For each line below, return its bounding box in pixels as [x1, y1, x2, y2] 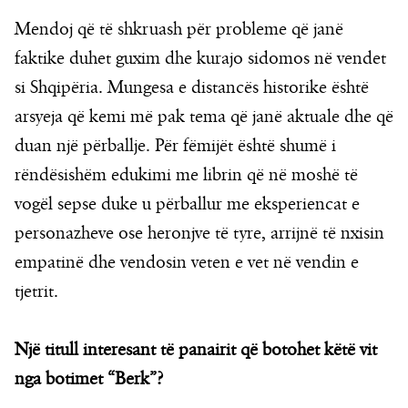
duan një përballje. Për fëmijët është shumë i [15, 135, 336, 158]
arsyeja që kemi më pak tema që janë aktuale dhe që [15, 106, 393, 128]
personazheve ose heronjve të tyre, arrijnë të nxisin [15, 222, 384, 245]
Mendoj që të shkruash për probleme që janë [15, 18, 343, 41]
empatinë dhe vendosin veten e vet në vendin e [15, 251, 359, 274]
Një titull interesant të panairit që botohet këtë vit [15, 339, 377, 362]
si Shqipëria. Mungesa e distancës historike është [15, 76, 369, 99]
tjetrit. [15, 280, 58, 303]
